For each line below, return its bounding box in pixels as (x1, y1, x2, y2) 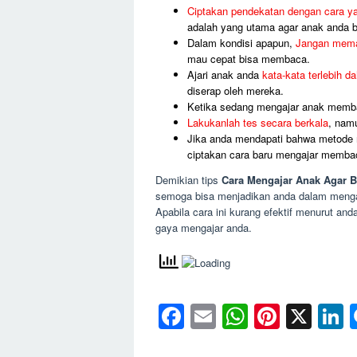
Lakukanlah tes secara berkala (186, 115, 328, 131)
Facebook (183, 298, 296, 335)
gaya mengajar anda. (155, 219, 252, 235)
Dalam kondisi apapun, (186, 35, 296, 51)
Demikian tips (155, 171, 222, 187)
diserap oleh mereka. (186, 83, 284, 99)
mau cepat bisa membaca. (186, 51, 310, 67)
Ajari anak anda (186, 67, 262, 83)
